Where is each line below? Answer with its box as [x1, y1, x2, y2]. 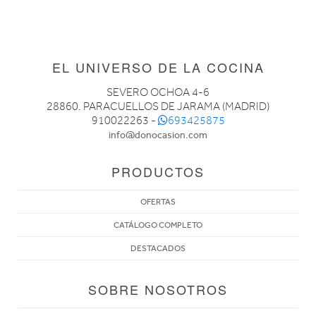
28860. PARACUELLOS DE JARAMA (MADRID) [47, 99, 269, 113]
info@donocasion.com [109, 128, 207, 141]
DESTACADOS [130, 243, 186, 253]
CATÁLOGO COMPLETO [114, 219, 202, 230]
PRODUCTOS [111, 162, 205, 181]
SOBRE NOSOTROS [88, 279, 228, 298]
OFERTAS [140, 196, 176, 207]
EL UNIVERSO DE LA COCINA [51, 57, 265, 76]
